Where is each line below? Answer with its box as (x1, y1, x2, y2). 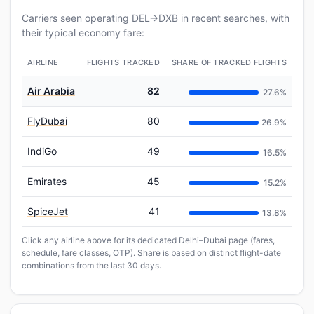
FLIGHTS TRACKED (86, 57, 160, 67)
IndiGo (27, 145, 57, 157)
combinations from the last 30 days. (22, 260, 161, 271)
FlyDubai (27, 115, 67, 127)
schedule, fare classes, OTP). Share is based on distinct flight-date (22, 247, 281, 258)
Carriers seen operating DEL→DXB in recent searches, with (22, 12, 289, 24)
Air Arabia (27, 85, 75, 97)
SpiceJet (27, 205, 68, 217)
